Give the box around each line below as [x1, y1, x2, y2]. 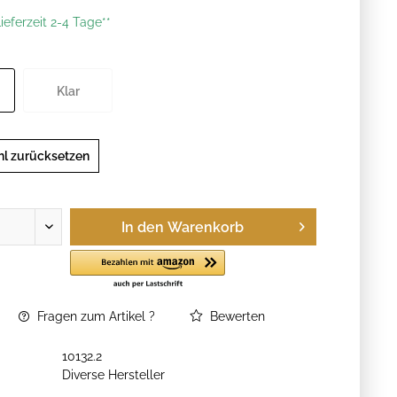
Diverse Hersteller [62, 368, 166, 382]
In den [121, 219, 164, 236]
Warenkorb [167, 219, 244, 236]
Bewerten [206, 309, 266, 323]
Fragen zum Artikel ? [34, 309, 156, 323]
